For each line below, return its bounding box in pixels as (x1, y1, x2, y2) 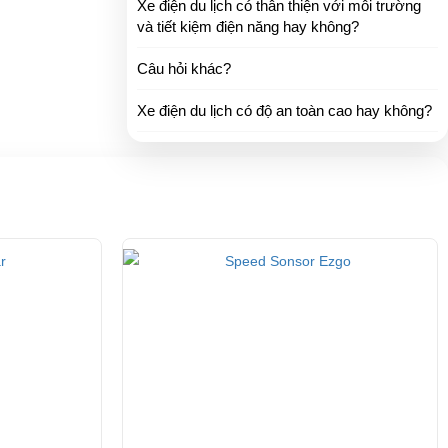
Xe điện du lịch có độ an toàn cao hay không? (137, 101, 432, 119)
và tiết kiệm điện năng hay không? (137, 17, 359, 35)
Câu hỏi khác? (137, 59, 231, 77)
